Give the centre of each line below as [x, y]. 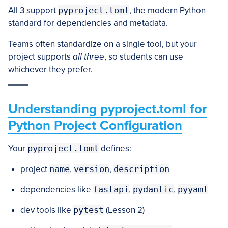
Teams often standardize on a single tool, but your [103, 44]
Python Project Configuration [95, 125]
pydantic [153, 189]
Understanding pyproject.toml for [107, 109]
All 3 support [33, 10]
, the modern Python [167, 10]
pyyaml [193, 189]
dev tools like [47, 210]
